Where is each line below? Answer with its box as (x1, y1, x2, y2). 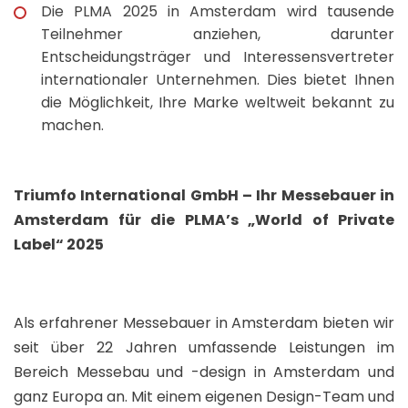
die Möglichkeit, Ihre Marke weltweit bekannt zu (41, 91, 394, 113)
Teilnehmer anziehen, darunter (41, 23, 394, 45)
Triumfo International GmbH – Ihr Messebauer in (14, 184, 394, 206)
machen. (41, 114, 104, 136)
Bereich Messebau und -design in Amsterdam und (14, 361, 394, 382)
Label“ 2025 (14, 233, 104, 255)
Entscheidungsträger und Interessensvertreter (41, 46, 394, 67)
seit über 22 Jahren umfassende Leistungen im (14, 336, 394, 358)
